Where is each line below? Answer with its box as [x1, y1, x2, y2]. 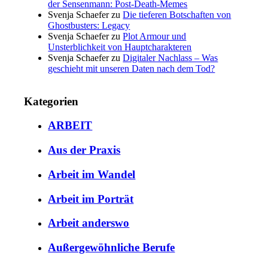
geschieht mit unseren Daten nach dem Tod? [48, 63, 215, 74]
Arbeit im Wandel [48, 167, 136, 181]
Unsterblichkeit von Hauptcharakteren [48, 41, 192, 52]
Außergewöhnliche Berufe [48, 240, 175, 254]
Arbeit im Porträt [48, 192, 134, 205]
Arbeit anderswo [48, 217, 130, 230]
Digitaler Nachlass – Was [123, 52, 218, 63]
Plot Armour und [123, 31, 187, 41]
